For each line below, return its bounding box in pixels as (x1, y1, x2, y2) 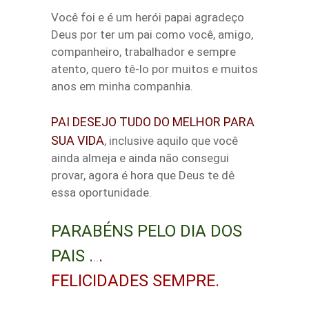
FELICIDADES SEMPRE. (51, 271, 219, 290)
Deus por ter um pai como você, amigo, (51, 28, 253, 41)
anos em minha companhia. (51, 79, 193, 93)
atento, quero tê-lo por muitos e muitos (51, 62, 258, 76)
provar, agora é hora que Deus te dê (51, 168, 235, 182)
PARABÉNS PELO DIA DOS (51, 221, 242, 241)
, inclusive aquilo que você (104, 134, 238, 148)
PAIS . (51, 246, 93, 266)
